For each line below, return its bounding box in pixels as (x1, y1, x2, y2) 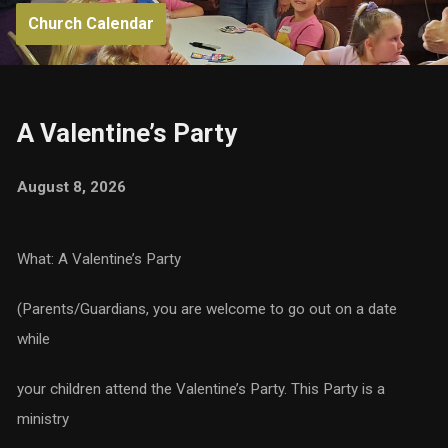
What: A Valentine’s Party (16, 250, 181, 268)
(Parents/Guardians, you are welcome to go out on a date (16, 300, 397, 318)
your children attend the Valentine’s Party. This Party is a (16, 380, 385, 398)
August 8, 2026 (16, 178, 126, 196)
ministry (16, 410, 69, 428)
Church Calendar (27, 14, 154, 33)
